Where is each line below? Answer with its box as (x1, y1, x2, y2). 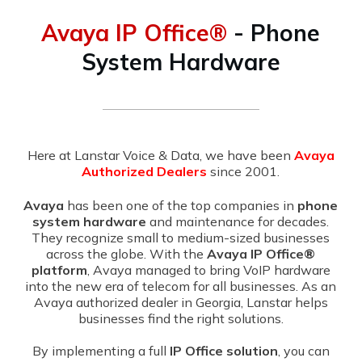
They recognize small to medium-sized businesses (32, 229, 330, 246)
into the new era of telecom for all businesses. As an (25, 277, 337, 294)
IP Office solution (169, 342, 278, 359)
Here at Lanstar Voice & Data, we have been (27, 146, 294, 163)
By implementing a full (32, 342, 170, 359)
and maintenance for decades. (146, 213, 330, 229)
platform (31, 261, 87, 278)
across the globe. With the (46, 245, 208, 262)
